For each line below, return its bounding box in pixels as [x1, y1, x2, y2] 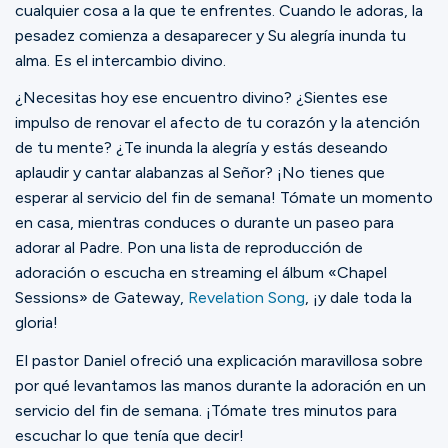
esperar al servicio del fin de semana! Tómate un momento [15, 188, 433, 208]
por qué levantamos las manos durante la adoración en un [15, 375, 426, 395]
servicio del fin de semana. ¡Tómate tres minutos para [15, 400, 397, 420]
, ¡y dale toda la [305, 288, 412, 308]
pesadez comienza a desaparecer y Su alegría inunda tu [15, 25, 406, 45]
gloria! [15, 313, 58, 333]
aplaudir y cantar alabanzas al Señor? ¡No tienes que [15, 163, 385, 183]
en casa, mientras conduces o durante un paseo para [15, 213, 394, 233]
